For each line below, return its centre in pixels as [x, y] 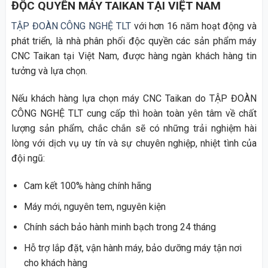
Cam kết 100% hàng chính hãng [87, 185]
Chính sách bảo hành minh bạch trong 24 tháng [120, 227]
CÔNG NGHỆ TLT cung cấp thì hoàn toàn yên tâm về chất [134, 114]
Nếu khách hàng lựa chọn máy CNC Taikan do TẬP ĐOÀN [134, 99]
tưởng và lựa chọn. [49, 71]
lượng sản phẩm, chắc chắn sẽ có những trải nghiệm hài [134, 129]
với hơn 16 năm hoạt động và [194, 26]
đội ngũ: [28, 159]
